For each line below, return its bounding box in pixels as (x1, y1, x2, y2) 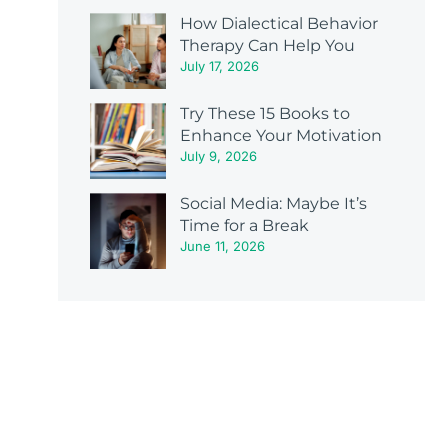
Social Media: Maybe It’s (179, 194, 367, 214)
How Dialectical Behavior (179, 14, 378, 34)
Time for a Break (179, 216, 309, 236)
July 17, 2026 (179, 58, 259, 75)
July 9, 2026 (179, 148, 257, 165)
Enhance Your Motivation (179, 126, 382, 146)
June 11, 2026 (179, 238, 265, 255)
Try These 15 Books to (179, 104, 350, 124)
